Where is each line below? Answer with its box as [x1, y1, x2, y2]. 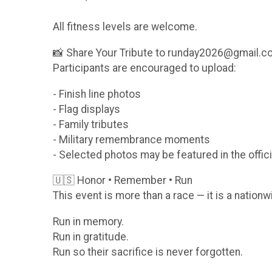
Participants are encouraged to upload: [53, 61, 236, 74]
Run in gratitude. [53, 230, 129, 243]
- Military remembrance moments [53, 133, 210, 146]
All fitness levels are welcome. [53, 21, 197, 33]
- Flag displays [53, 103, 120, 115]
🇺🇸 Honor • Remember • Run [53, 174, 192, 187]
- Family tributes [53, 118, 129, 131]
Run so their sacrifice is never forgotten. [53, 245, 243, 258]
